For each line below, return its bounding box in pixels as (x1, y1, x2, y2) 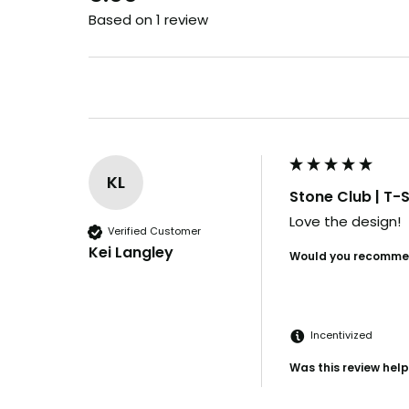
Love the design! (289, 211, 401, 231)
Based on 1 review (89, 9, 208, 29)
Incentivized (310, 328, 372, 343)
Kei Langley (89, 241, 173, 263)
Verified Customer (108, 224, 201, 239)
